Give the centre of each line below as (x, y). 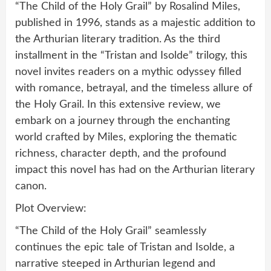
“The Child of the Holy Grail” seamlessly (111, 231)
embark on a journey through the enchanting (122, 121)
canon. (31, 186)
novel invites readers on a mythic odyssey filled (128, 72)
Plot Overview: (51, 208)
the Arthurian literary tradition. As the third (118, 39)
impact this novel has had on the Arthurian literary (135, 170)
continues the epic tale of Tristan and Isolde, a (125, 247)
